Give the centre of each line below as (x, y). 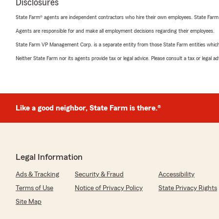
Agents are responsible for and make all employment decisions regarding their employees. (115, 31)
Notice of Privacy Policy (109, 188)
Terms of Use (34, 188)
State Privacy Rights (188, 188)
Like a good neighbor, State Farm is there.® (88, 108)
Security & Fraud (99, 175)
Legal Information (49, 157)
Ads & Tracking (37, 175)
